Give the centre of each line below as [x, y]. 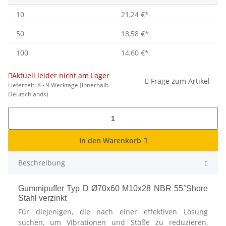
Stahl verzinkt [42, 198]
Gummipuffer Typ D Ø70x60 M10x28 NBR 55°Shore [113, 189]
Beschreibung [42, 163]
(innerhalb [94, 85]
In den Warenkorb [111, 141]
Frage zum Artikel [180, 81]
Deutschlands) [28, 94]
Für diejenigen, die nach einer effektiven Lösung [113, 211]
